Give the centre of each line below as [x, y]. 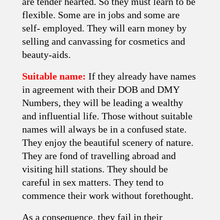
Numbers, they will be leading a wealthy [103, 103]
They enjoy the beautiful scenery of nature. [108, 142]
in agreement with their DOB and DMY [101, 89]
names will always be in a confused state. [104, 129]
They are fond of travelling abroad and [99, 156]
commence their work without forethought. [108, 195]
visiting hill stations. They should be [95, 169]
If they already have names [142, 76]
